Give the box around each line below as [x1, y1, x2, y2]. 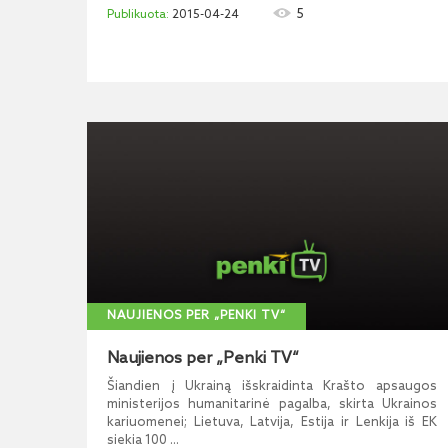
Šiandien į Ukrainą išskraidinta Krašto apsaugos [107, 379, 437, 394]
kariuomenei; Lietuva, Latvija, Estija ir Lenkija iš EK [107, 415, 437, 430]
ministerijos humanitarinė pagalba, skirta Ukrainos [107, 397, 437, 412]
